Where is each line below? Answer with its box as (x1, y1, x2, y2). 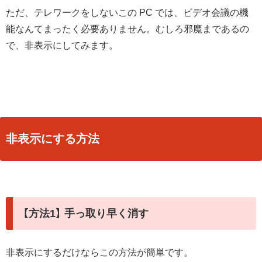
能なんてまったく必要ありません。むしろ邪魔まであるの (6, 24, 249, 35)
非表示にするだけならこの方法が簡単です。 (6, 247, 193, 257)
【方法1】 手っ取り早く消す (23, 207, 149, 219)
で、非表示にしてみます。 (6, 40, 118, 51)
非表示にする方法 (6, 132, 99, 146)
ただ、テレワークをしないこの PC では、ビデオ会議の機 (6, 8, 249, 18)
